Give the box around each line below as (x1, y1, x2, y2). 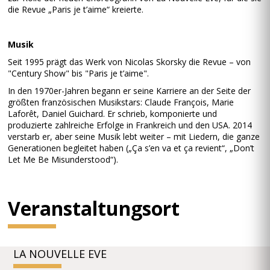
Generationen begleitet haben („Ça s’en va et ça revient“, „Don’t (8, 142, 255, 154)
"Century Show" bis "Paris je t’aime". (8, 67, 149, 79)
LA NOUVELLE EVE (13, 246, 107, 261)
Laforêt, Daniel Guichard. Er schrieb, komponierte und (8, 108, 218, 119)
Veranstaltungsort (8, 195, 180, 221)
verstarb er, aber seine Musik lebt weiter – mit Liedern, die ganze (8, 131, 260, 142)
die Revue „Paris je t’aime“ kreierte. (8, 4, 144, 15)
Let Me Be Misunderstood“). (8, 154, 119, 165)
